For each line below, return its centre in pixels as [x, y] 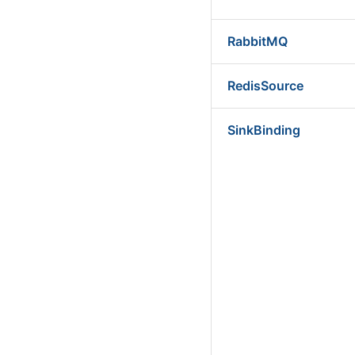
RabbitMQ [258, 41]
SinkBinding [264, 130]
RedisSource [265, 86]
